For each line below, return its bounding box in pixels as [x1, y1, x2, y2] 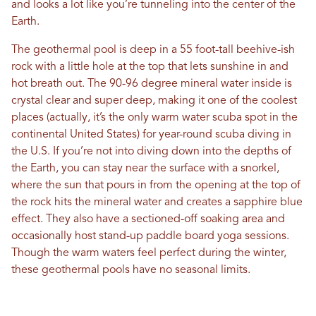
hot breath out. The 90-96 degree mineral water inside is [11, 78, 292, 90]
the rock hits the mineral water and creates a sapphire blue [11, 196, 303, 208]
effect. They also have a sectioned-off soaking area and [11, 213, 285, 225]
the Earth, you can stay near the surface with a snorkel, [11, 162, 279, 174]
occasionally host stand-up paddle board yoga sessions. [11, 230, 289, 242]
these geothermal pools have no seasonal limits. [11, 264, 250, 276]
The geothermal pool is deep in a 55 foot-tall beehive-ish [11, 44, 295, 56]
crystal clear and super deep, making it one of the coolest [11, 95, 297, 107]
